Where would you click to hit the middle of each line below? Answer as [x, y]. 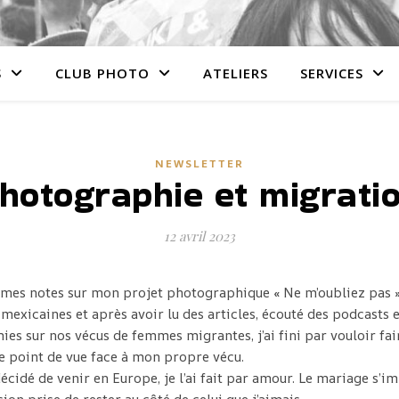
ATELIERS [236, 73]
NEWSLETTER [199, 163]
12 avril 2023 [199, 236]
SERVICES [332, 73]
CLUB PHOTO [102, 73]
